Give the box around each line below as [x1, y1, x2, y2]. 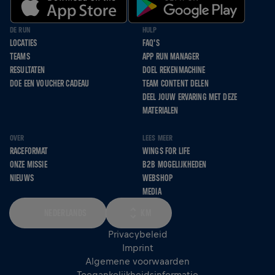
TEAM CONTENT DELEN [142, 79, 209, 89]
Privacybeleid [107, 229, 168, 240]
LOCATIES [10, 38, 37, 48]
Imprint [122, 242, 153, 254]
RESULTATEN [10, 65, 45, 76]
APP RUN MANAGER [142, 52, 199, 62]
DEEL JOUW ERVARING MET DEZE [142, 92, 238, 103]
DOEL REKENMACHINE [142, 65, 206, 76]
